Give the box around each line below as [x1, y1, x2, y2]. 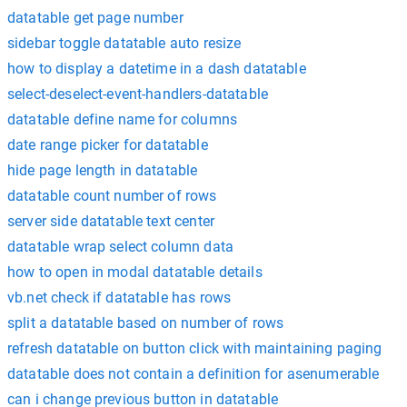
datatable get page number [7, 8, 184, 26]
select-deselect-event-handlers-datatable [7, 84, 268, 103]
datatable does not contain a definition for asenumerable [7, 364, 380, 382]
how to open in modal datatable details [7, 263, 263, 281]
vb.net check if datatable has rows [7, 288, 232, 306]
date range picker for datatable [7, 135, 208, 154]
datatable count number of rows [7, 186, 217, 204]
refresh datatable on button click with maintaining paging [7, 339, 382, 357]
